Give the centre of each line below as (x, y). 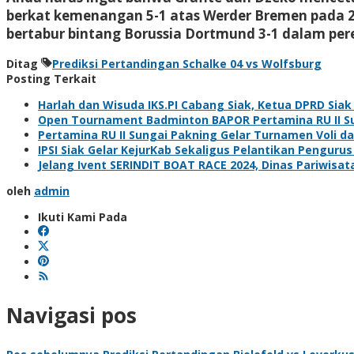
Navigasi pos (72, 316)
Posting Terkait (51, 78)
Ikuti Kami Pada (83, 217)
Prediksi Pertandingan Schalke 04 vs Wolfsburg (187, 63)
